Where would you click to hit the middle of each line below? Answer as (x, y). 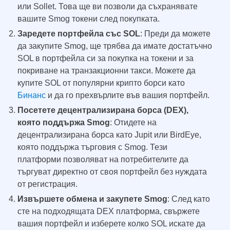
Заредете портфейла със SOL (79, 34)
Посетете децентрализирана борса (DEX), (103, 110)
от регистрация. (47, 184)
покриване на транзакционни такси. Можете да (107, 71)
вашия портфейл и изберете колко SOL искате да (111, 224)
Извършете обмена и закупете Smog (92, 199)
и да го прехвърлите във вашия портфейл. (128, 95)
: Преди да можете (175, 34)
